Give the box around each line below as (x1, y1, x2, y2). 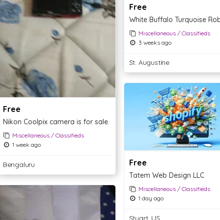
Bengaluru (2, 160, 35, 169)
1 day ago (137, 194, 164, 202)
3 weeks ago (137, 38, 171, 46)
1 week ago (10, 141, 41, 149)
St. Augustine (129, 57, 170, 67)
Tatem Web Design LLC (129, 170, 204, 180)
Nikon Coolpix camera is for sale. (2, 117, 110, 127)
